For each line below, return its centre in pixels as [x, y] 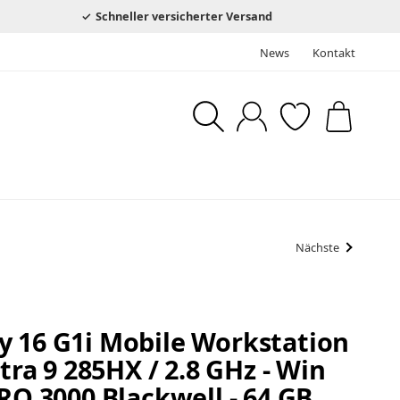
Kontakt [334, 52]
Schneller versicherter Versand [183, 16]
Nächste [318, 248]
